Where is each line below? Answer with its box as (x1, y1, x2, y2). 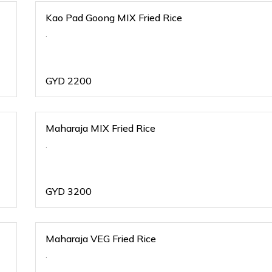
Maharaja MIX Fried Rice (46, 122, 156, 134)
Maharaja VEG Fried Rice (46, 233, 157, 245)
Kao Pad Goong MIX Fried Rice (46, 12, 183, 24)
